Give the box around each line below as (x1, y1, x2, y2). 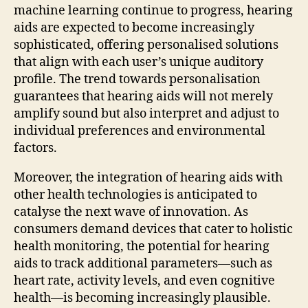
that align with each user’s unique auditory (14, 54, 263, 70)
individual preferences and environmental (14, 122, 265, 139)
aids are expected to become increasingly (14, 19, 254, 36)
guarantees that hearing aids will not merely (14, 88, 273, 104)
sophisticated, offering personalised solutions (14, 36, 278, 53)
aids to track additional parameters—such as (14, 255, 272, 272)
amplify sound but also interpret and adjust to (14, 105, 279, 122)
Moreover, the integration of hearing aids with (14, 169, 283, 186)
